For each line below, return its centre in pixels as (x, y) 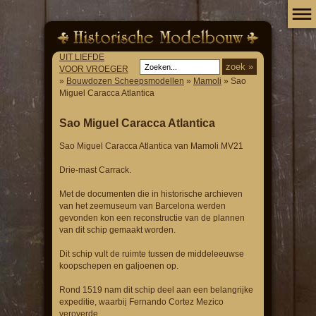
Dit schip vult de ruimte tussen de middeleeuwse (152, 254)
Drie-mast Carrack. (95, 170)
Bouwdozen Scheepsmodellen (125, 81)
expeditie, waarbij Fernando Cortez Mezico (141, 302)
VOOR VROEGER (94, 69)
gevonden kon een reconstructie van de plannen (152, 218)
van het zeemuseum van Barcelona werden (142, 206)
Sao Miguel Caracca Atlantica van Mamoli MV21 (151, 146)
